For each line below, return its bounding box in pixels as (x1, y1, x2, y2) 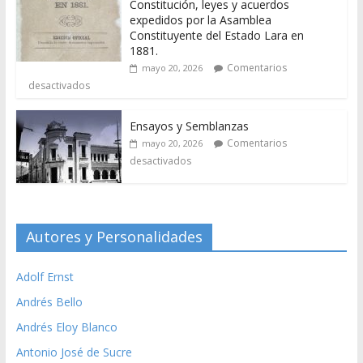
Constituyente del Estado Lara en (129, 28, 304, 44)
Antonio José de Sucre (15, 344, 132, 361)
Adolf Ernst (15, 269, 74, 285)
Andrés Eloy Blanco (15, 319, 117, 335)
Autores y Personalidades (25, 227, 203, 247)
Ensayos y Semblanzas (129, 118, 249, 135)
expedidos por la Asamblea (129, 12, 271, 28)
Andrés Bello (15, 294, 83, 310)
